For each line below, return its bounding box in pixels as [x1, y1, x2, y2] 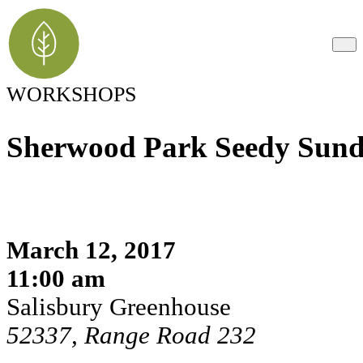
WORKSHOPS [6, 83, 136, 106]
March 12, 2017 [6, 236, 176, 264]
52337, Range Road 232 [6, 321, 256, 349]
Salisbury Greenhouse [6, 293, 231, 321]
